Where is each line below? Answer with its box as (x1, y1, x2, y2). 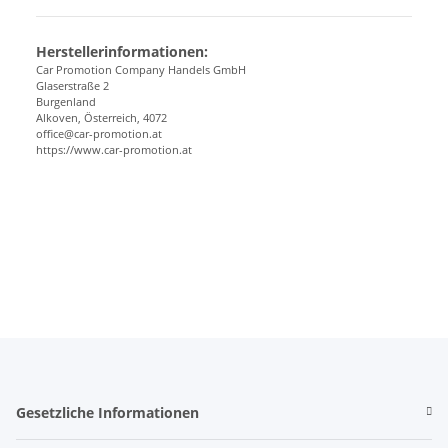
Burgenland (36, 93, 96, 109)
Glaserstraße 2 (36, 77, 109, 93)
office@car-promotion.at (36, 125, 162, 141)
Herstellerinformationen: (36, 41, 208, 61)
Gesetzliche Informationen (16, 402, 199, 422)
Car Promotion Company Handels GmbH (36, 61, 246, 77)
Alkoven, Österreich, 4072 (36, 109, 167, 125)
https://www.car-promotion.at (36, 141, 192, 157)
